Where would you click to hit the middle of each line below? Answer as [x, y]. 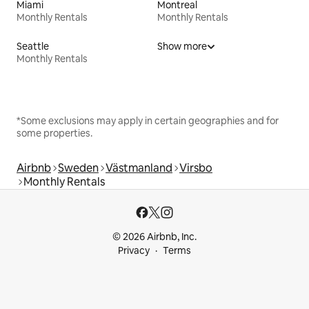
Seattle [33, 47]
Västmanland [139, 168]
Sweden [78, 168]
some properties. [54, 133]
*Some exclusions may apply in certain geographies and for [148, 121]
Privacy [134, 251]
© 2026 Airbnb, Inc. [154, 237]
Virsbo [196, 168]
